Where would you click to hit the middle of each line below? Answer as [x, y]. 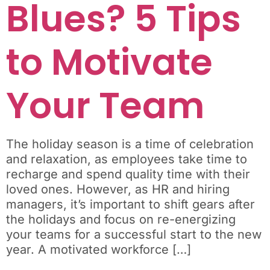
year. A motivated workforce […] [99, 249]
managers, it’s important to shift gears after [130, 204]
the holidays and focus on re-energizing [121, 219]
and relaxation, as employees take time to [127, 159]
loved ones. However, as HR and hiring [118, 189]
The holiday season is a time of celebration [130, 144]
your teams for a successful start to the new [134, 234]
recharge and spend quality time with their [128, 174]
